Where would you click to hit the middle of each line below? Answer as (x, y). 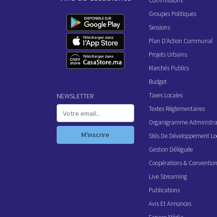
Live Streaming (168, 176)
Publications (164, 190)
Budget (158, 81)
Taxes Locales (166, 95)
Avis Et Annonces (170, 203)
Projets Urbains (168, 54)
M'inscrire (95, 135)
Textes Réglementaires (177, 108)
